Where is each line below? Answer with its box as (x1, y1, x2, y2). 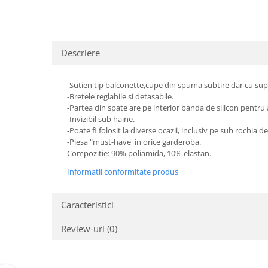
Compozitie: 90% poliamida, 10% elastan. (67, 148, 211, 159)
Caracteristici (61, 199, 114, 211)
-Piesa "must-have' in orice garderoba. (67, 136, 201, 147)
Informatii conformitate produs (67, 166, 178, 177)
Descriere (61, 47, 100, 59)
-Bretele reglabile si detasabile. (67, 91, 173, 102)
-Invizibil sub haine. (67, 114, 135, 124)
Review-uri (61, 223, 107, 234)
